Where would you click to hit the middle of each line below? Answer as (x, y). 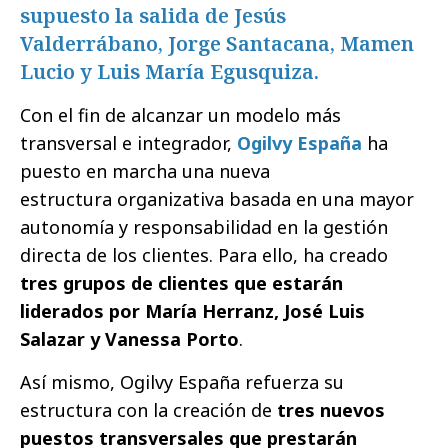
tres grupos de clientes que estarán (181, 283)
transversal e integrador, (128, 143)
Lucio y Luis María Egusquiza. (169, 72)
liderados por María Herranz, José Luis (192, 311)
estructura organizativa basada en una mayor (217, 199)
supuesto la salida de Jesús (153, 16)
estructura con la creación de (146, 410)
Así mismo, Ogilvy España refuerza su (182, 382)
